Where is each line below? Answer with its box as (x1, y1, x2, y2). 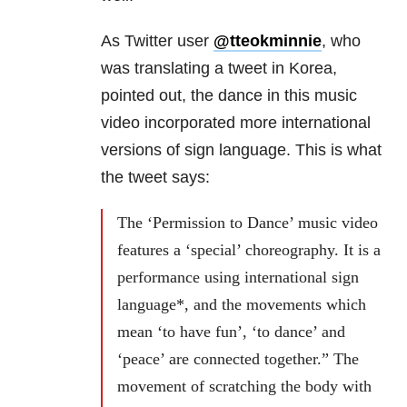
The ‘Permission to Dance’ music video (117, 213, 378, 233)
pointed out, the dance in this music (101, 86, 357, 105)
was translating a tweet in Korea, (101, 59, 337, 78)
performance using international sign (117, 268, 359, 287)
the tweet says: (101, 168, 210, 187)
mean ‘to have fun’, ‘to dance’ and (117, 323, 345, 342)
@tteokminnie (213, 32, 322, 51)
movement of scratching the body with (117, 377, 372, 396)
